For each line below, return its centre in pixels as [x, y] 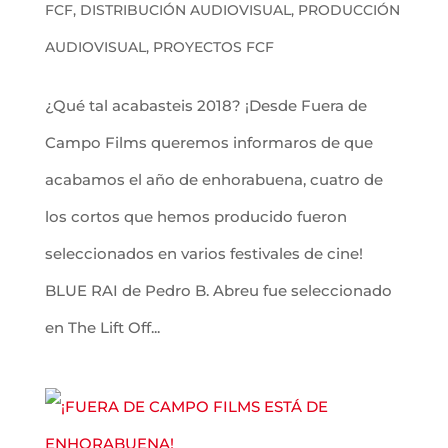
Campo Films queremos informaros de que [208, 142]
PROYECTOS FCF [213, 46]
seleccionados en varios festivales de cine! [203, 253]
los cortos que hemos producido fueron [195, 216]
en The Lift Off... [102, 327]
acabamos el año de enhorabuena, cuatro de [213, 179]
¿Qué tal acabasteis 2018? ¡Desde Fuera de [205, 105]
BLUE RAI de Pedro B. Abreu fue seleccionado [218, 290]
